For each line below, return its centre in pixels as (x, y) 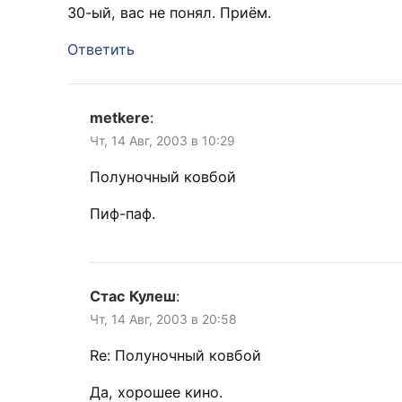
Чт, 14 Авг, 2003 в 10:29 (162, 141)
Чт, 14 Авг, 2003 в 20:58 (163, 319)
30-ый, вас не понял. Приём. (169, 13)
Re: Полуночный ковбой (175, 356)
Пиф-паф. (122, 214)
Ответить (101, 50)
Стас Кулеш (133, 297)
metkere (120, 118)
